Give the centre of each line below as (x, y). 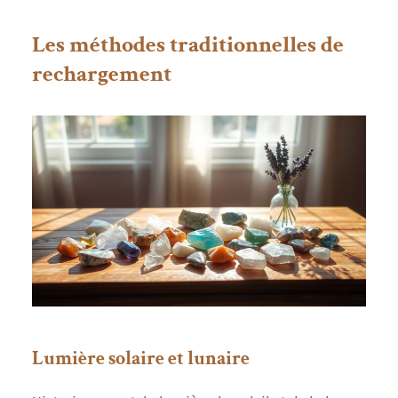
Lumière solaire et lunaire (140, 358)
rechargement (101, 73)
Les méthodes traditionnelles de (187, 44)
